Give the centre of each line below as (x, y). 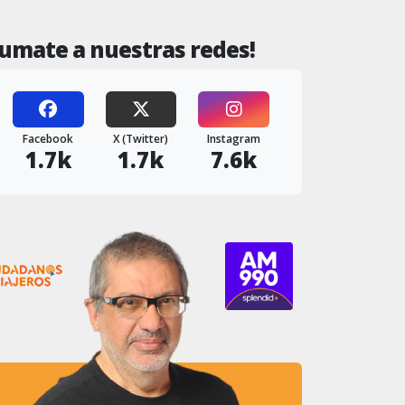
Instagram (234, 139)
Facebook (48, 139)
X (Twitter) (141, 139)
